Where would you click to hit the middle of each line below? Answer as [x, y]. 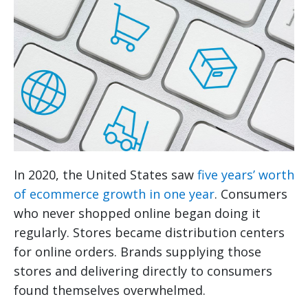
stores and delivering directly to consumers [143, 271]
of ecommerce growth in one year [114, 194]
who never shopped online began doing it [137, 213]
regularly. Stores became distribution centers [149, 233]
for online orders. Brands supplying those [137, 252]
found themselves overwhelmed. [110, 290]
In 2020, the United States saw [106, 175]
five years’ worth [246, 175]
